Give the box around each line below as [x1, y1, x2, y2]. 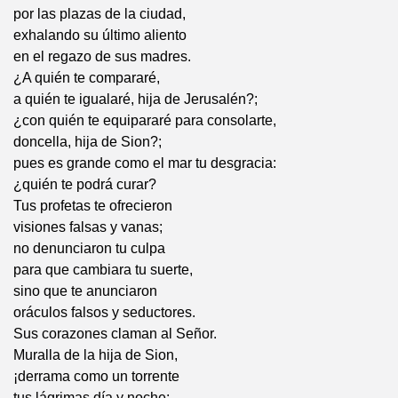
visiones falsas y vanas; [13, 219, 163, 235]
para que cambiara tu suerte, [13, 262, 193, 278]
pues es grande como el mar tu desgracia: [13, 155, 276, 171]
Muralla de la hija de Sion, [13, 347, 178, 363]
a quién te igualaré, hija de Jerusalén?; [13, 92, 258, 107]
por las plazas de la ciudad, [13, 6, 186, 22]
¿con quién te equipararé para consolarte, [13, 113, 276, 129]
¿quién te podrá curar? [13, 177, 156, 193]
